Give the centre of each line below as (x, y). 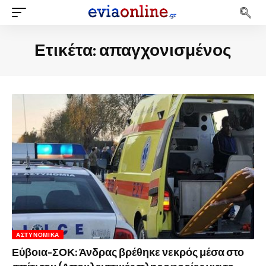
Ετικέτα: (67, 50)
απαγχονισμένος (165, 50)
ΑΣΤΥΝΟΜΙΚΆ (38, 234)
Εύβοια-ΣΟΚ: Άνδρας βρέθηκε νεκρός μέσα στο (128, 252)
